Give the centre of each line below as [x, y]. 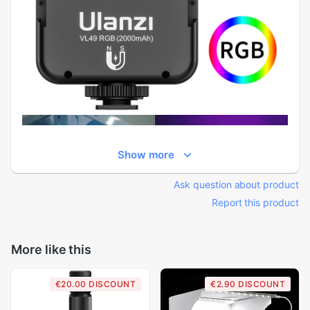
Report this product [255, 202]
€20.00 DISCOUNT [95, 284]
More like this [52, 249]
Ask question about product [236, 184]
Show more [146, 155]
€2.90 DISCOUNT [248, 284]
